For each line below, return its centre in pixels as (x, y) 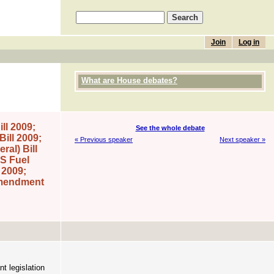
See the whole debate (170, 128)
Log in (249, 42)
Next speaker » (243, 140)
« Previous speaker (104, 140)
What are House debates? (129, 80)
